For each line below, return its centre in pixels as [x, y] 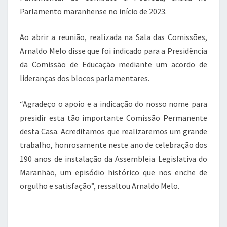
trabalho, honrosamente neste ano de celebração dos [113, 145]
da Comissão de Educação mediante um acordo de [113, 64]
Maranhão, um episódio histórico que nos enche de [113, 172]
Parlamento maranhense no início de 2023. [93, 11]
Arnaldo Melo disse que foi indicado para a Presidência [113, 51]
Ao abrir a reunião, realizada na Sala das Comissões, [113, 37]
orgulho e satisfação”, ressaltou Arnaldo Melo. [100, 186]
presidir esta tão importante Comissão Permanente [113, 118]
